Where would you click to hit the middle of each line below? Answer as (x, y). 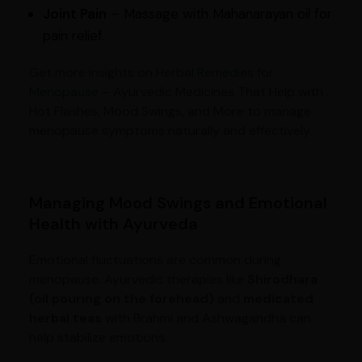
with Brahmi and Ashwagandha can (206, 318)
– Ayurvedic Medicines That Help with (210, 92)
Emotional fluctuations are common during (155, 260)
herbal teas (65, 318)
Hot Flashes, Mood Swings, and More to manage (170, 112)
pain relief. (73, 36)
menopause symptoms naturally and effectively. (170, 131)
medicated (278, 299)
